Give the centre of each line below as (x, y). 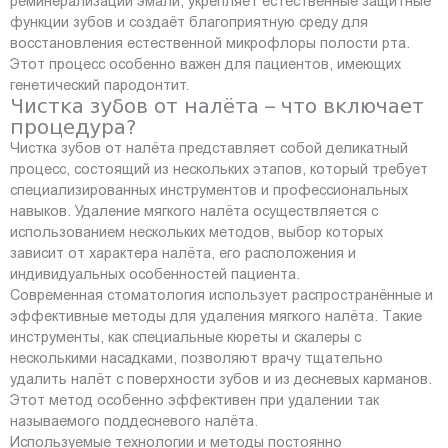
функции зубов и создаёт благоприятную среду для (189, 21)
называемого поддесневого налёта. (134, 420)
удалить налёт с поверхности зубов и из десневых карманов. (221, 378)
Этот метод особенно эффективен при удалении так (194, 399)
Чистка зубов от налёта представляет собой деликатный (209, 147)
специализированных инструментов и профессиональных (209, 189)
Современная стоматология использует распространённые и (221, 294)
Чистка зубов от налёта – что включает (217, 105)
